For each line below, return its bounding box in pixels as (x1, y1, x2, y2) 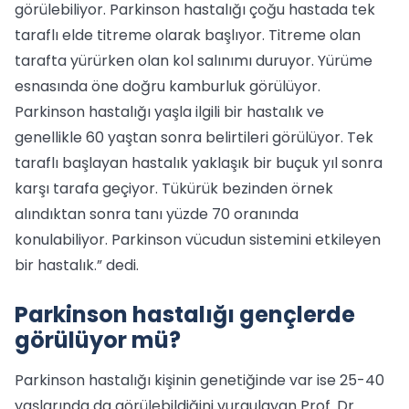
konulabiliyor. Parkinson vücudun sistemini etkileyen (15, 228, 381, 250)
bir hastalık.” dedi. (15, 254, 139, 276)
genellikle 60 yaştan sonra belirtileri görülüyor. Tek (15, 126, 373, 148)
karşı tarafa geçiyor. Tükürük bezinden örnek (15, 177, 333, 199)
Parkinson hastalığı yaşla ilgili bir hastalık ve (15, 100, 324, 122)
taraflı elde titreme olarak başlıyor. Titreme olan (15, 24, 361, 46)
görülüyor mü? (15, 324, 181, 355)
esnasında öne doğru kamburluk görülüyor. (15, 75, 320, 97)
